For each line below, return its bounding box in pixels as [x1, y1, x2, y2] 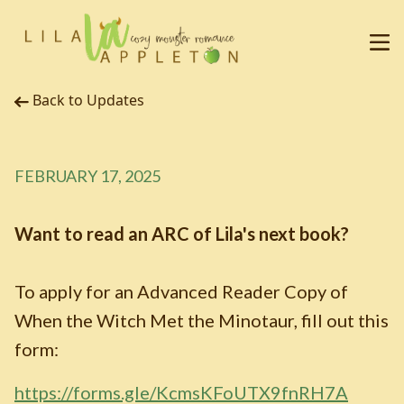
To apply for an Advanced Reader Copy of [14, 280, 348, 302]
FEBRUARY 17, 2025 [14, 166, 161, 186]
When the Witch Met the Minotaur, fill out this [14, 309, 389, 331]
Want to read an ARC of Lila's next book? [14, 223, 349, 244]
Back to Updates [32, 90, 144, 110]
